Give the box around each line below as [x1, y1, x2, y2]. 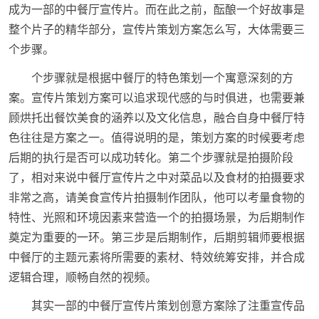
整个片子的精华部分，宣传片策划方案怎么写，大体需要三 [8, 23, 305, 36]
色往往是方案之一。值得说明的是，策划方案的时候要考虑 [8, 131, 305, 144]
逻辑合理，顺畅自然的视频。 [8, 271, 157, 283]
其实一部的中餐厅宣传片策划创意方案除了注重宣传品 [31, 299, 305, 312]
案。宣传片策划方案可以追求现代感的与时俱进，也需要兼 [8, 91, 305, 104]
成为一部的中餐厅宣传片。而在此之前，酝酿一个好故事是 [8, 3, 305, 16]
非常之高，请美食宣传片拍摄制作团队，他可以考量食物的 [8, 191, 305, 204]
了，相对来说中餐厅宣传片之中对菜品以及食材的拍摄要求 [8, 171, 305, 184]
